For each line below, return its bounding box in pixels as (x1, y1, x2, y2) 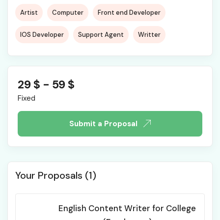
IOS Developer (20, 30, 64, 39)
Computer (52, 8, 83, 17)
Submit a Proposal (69, 118, 139, 129)
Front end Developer (98, 8, 161, 17)
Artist (20, 8, 38, 17)
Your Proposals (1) (15, 169, 96, 182)
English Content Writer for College (58, 203, 196, 214)
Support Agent (78, 30, 124, 39)
